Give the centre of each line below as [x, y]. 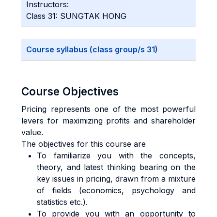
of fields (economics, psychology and [116, 190]
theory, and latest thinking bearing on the [116, 167]
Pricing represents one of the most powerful [108, 109]
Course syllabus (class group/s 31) [92, 49]
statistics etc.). [62, 202]
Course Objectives [70, 91]
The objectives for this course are [84, 144]
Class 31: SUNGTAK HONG [76, 16]
